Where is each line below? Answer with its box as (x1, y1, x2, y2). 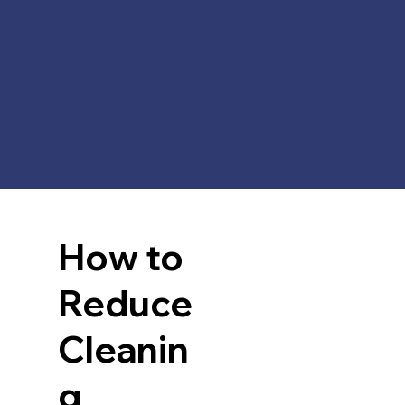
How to (57, 233, 184, 279)
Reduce (57, 279, 193, 325)
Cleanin (57, 325, 189, 372)
